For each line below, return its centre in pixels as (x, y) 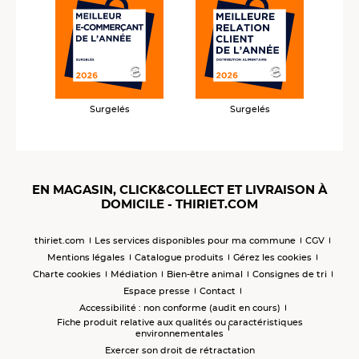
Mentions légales (86, 258)
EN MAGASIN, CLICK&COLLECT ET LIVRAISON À (179, 190)
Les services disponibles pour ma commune (195, 241)
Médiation (133, 274)
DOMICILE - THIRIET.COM (179, 204)
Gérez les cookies (272, 258)
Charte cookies (67, 274)
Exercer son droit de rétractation (179, 351)
